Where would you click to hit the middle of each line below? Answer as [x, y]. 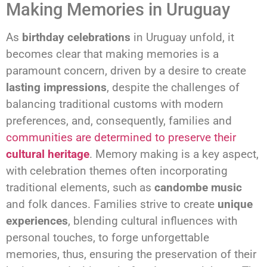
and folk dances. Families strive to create [112, 204]
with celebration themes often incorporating [117, 170]
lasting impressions [56, 87]
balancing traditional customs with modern [115, 104]
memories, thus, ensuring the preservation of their [131, 254]
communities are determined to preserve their [121, 137]
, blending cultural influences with [153, 221]
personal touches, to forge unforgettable [108, 237]
